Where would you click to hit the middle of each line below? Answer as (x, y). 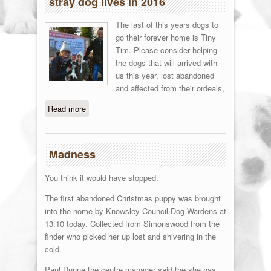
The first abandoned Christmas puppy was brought (132, 198)
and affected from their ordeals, (170, 88)
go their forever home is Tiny (165, 38)
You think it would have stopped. (101, 178)
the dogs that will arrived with (166, 63)
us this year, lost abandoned (165, 76)
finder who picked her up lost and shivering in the (130, 237)
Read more (67, 109)
